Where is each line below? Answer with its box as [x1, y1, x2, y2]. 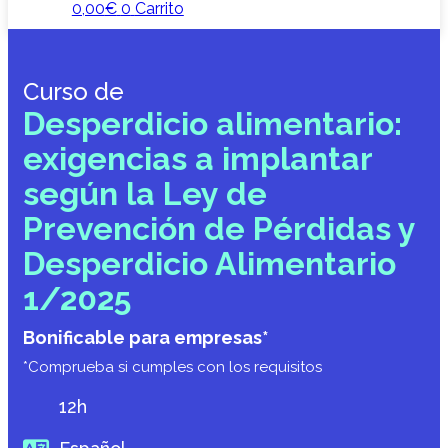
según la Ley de [23, 174, 267, 212]
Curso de [23, 76, 124, 106]
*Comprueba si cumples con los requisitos [23, 358, 322, 377]
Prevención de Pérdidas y [23, 209, 415, 247]
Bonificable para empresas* [23, 327, 269, 349]
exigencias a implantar [23, 139, 372, 177]
